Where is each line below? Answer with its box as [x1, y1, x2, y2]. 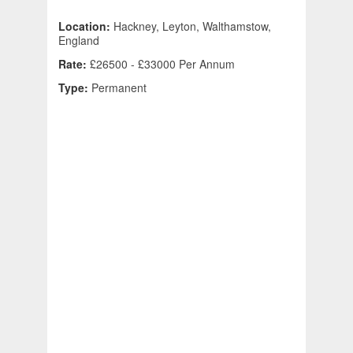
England [58, 32, 99, 49]
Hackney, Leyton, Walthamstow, [113, 18, 271, 35]
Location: [58, 18, 113, 35]
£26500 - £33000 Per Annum [90, 56, 235, 72]
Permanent [91, 80, 147, 96]
